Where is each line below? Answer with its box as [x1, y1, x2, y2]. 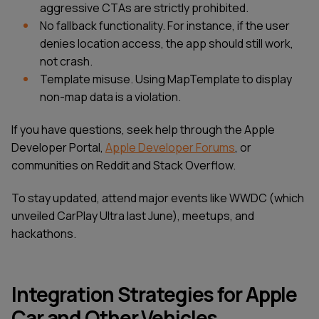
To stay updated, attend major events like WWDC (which [11, 189, 304, 206]
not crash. [40, 53, 93, 70]
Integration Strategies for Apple [11, 280, 298, 308]
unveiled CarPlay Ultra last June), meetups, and [11, 207, 254, 224]
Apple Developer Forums [105, 140, 235, 156]
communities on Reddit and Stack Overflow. [11, 157, 236, 174]
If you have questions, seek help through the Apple [11, 122, 275, 138]
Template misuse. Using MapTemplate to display [40, 71, 292, 88]
